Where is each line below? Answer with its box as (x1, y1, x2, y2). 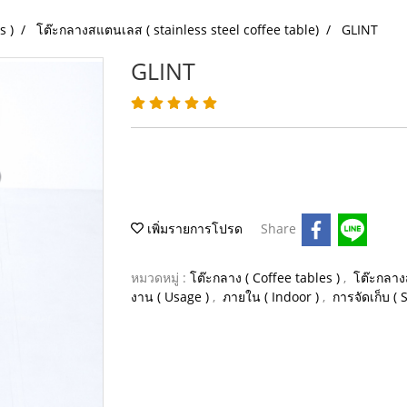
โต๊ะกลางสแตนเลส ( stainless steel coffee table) (36, 20, 319, 38)
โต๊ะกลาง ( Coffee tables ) (190, 269, 343, 286)
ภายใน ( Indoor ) (223, 288, 323, 305)
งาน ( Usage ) (131, 288, 213, 305)
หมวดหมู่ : (131, 269, 190, 286)
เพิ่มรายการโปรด (144, 219, 243, 237)
